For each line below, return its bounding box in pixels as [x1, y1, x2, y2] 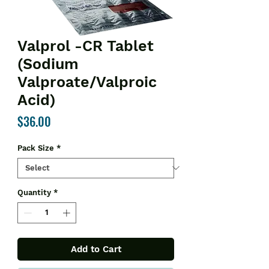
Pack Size [17, 143, 54, 153]
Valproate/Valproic [17, 73, 157, 91]
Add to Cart [70, 244, 121, 255]
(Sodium [17, 55, 79, 73]
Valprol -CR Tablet [17, 37, 154, 55]
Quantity [17, 187, 51, 197]
